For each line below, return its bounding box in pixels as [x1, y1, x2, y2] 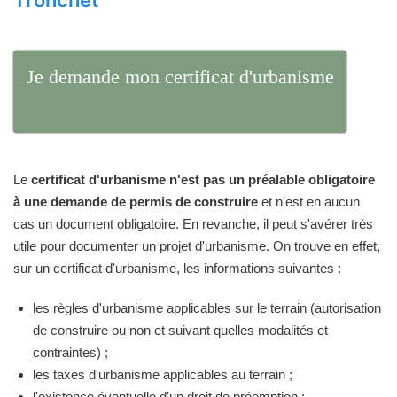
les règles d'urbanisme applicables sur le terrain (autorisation [33, 300, 381, 315]
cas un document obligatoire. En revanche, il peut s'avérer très [13, 215, 373, 231]
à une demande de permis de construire [13, 193, 258, 209]
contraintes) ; [33, 344, 108, 360]
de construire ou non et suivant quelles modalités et [33, 322, 328, 338]
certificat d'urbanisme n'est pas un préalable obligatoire [31, 171, 375, 187]
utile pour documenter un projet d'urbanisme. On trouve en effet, [13, 237, 380, 253]
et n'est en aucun [258, 193, 360, 209]
